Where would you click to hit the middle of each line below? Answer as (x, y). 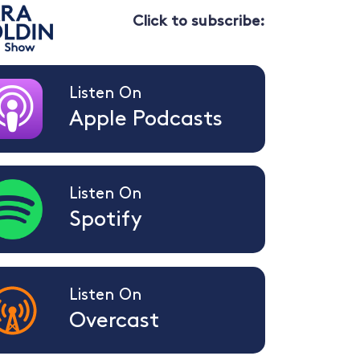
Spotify (106, 221)
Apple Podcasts (146, 120)
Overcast (115, 321)
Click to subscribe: (199, 22)
